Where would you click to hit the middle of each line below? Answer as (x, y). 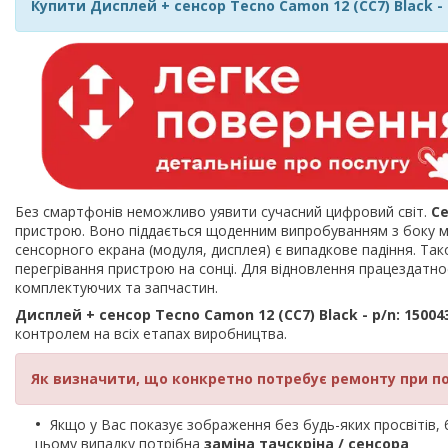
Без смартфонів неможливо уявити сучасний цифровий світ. (223, 212)
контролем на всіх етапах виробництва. (151, 334)
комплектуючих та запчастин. (116, 288)
